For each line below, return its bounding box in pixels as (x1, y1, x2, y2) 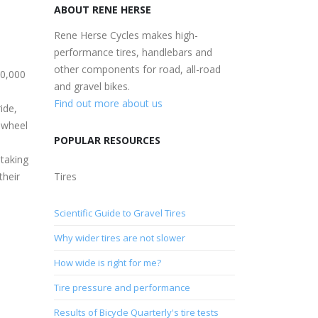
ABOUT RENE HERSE (54, 2, 151, 16)
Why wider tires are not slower (54, 231, 185, 244)
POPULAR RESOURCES (54, 133, 160, 147)
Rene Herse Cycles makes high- (54, 28, 198, 42)
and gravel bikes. (54, 79, 130, 93)
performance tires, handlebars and (54, 45, 212, 59)
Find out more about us (54, 96, 163, 110)
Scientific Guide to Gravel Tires (54, 206, 186, 219)
